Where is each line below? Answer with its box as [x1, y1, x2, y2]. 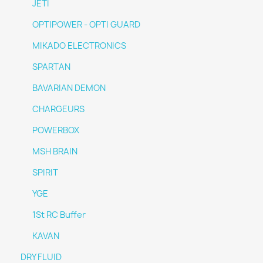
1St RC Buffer [32, 209, 86, 221]
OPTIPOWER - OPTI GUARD [32, 19, 140, 31]
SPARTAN [32, 61, 70, 73]
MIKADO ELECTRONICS [32, 40, 126, 52]
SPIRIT [32, 167, 58, 178]
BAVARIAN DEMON [32, 82, 106, 94]
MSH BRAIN [32, 146, 77, 157]
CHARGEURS [32, 103, 85, 115]
